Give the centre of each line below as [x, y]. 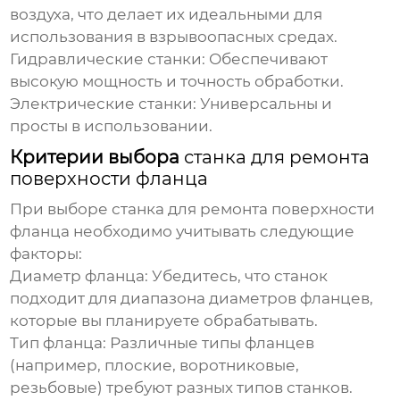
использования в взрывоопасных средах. [174, 37]
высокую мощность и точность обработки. [177, 82]
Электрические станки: [104, 104]
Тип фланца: [58, 343]
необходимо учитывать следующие [212, 232]
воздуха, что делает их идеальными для [167, 15]
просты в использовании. [112, 126]
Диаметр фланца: [79, 276]
